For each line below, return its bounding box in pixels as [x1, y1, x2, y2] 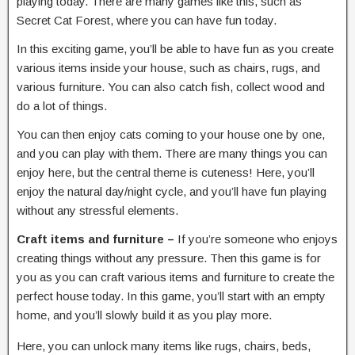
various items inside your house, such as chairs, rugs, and [17, 60, 320, 74]
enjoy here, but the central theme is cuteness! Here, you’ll [17, 165, 315, 179]
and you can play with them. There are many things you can [17, 146, 327, 160]
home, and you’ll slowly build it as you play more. [17, 307, 272, 322]
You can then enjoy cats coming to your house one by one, [17, 127, 325, 141]
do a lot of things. [17, 98, 107, 113]
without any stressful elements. [17, 203, 178, 217]
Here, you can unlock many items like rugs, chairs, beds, [17, 338, 311, 353]
